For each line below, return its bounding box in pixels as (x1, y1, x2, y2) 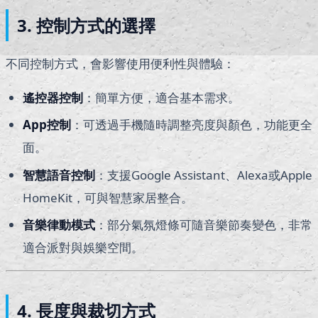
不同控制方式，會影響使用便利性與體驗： (6, 55, 235, 72)
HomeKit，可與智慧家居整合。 (23, 189, 193, 206)
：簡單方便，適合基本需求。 (83, 89, 240, 106)
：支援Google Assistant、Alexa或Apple (95, 166, 312, 183)
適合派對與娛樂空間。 (23, 239, 143, 256)
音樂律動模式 (23, 216, 95, 234)
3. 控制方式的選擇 (17, 13, 155, 37)
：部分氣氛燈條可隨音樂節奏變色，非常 (95, 216, 312, 234)
